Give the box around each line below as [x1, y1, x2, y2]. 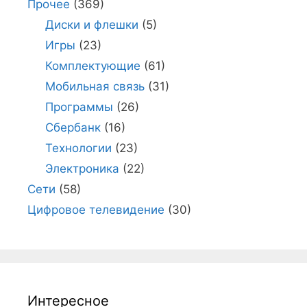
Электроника [45, 162, 119, 176]
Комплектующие [45, 59, 140, 73]
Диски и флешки [45, 18, 138, 32]
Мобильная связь [45, 79, 145, 94]
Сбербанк [45, 121, 101, 135]
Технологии [45, 141, 112, 156]
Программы [45, 100, 113, 114]
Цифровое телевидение [27, 203, 164, 217]
